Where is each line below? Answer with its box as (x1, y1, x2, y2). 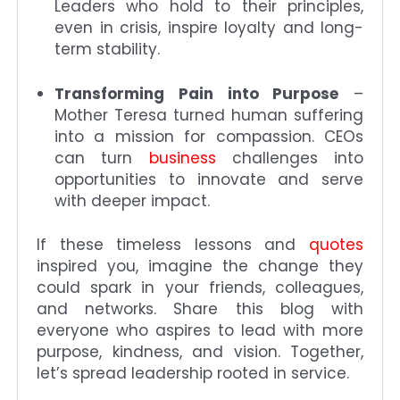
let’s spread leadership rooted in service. (37, 362, 349, 385)
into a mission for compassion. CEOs (54, 125, 363, 147)
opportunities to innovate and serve (54, 168, 363, 190)
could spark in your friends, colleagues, (37, 277, 363, 299)
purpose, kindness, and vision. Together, (37, 341, 363, 363)
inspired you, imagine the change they (37, 255, 363, 278)
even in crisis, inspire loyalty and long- (54, 17, 363, 39)
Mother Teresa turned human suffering (54, 104, 363, 126)
